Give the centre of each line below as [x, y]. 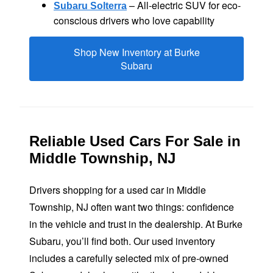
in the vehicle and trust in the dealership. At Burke [136, 224]
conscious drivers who [103, 20]
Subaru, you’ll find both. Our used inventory [122, 241]
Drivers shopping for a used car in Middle [118, 190]
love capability [183, 20]
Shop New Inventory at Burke [136, 52]
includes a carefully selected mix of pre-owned [129, 258]
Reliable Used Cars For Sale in [135, 141]
